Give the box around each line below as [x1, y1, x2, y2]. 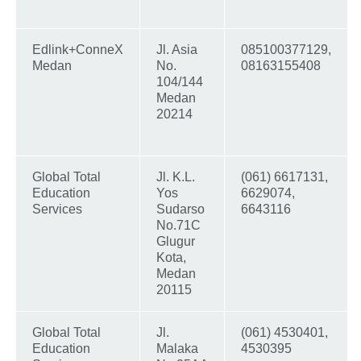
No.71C [156, 218, 201, 233]
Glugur [156, 234, 195, 249]
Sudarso [156, 202, 205, 217]
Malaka [156, 342, 198, 356]
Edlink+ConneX [32, 43, 123, 57]
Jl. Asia [156, 43, 197, 57]
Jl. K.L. [156, 170, 195, 185]
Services [32, 202, 82, 217]
